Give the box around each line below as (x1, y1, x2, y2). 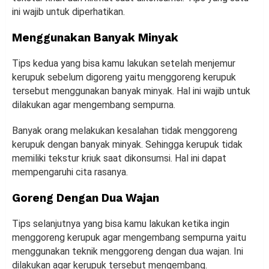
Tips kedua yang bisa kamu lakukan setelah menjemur (12, 57, 235, 69)
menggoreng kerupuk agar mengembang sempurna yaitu (12, 231, 246, 243)
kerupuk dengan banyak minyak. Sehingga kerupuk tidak (12, 138, 243, 150)
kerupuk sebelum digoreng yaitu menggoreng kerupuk (12, 71, 236, 83)
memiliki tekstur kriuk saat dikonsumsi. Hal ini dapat (12, 152, 226, 164)
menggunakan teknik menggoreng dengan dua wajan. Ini (12, 245, 243, 257)
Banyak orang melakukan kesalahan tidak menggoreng (12, 124, 237, 136)
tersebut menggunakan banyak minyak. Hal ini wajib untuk (12, 85, 250, 97)
